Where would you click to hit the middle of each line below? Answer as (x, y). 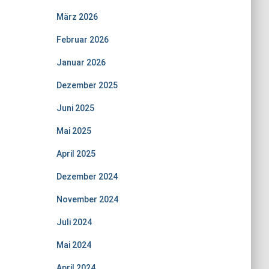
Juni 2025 (75, 108)
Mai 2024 (74, 245)
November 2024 (87, 199)
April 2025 (76, 154)
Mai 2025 (74, 131)
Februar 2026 (82, 40)
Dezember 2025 (87, 85)
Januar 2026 (81, 62)
